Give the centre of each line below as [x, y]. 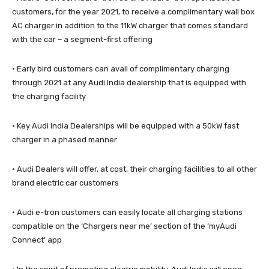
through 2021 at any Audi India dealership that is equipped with [129, 82]
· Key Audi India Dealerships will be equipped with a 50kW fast [125, 125]
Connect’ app [37, 240]
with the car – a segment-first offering [82, 39]
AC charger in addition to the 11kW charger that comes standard [130, 25]
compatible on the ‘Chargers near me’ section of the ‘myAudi [124, 226]
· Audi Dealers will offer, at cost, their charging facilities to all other [134, 169]
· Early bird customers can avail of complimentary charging [121, 68]
